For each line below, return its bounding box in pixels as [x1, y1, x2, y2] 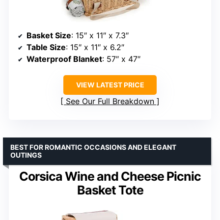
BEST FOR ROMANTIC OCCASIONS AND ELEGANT [10, 142, 176, 151]
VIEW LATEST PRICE [76, 80, 144, 89]
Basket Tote [77, 182, 143, 197]
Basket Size [27, 30, 71, 40]
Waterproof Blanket [27, 54, 102, 64]
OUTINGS [10, 150, 42, 159]
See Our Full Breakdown [66, 96, 154, 106]
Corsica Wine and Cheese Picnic [19, 168, 201, 184]
